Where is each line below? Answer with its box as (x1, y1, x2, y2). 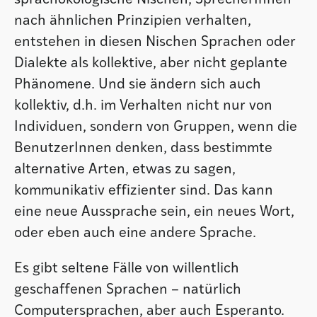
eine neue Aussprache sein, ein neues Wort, (14, 204, 294, 219)
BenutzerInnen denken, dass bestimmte (14, 141, 272, 156)
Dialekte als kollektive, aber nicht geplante (14, 56, 287, 71)
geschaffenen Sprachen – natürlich (14, 282, 241, 297)
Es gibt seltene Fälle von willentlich (14, 261, 239, 276)
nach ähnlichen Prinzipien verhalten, (14, 13, 251, 28)
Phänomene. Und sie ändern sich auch (14, 77, 261, 92)
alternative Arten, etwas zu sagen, (14, 162, 236, 177)
